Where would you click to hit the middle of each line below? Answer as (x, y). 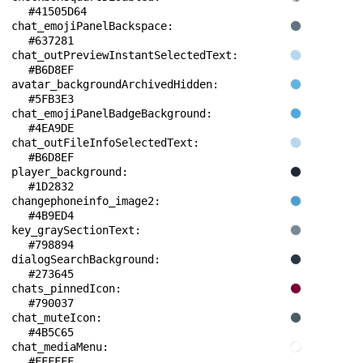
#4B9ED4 (51, 216)
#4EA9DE (51, 128)
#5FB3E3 (51, 99)
